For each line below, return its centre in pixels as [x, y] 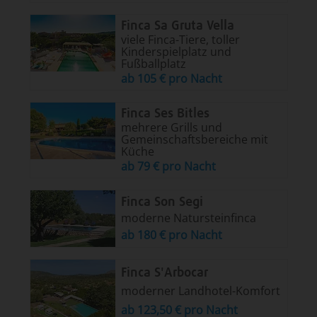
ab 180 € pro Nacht [171, 235]
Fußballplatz [153, 64]
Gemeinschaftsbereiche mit [194, 139]
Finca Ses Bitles [165, 114]
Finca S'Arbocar [164, 273]
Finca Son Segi [162, 202]
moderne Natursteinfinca [188, 218]
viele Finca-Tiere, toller [180, 40]
